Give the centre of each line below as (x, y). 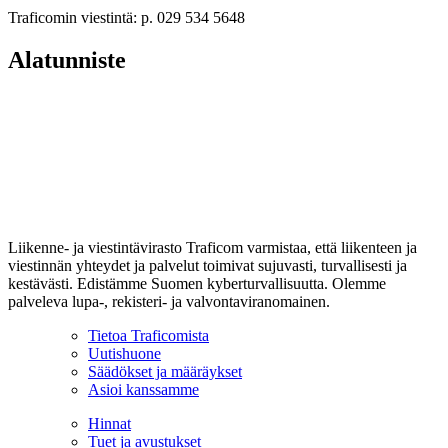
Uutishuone (124, 353)
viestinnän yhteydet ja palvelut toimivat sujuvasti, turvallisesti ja (207, 265)
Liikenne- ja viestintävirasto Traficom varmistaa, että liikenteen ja (212, 247)
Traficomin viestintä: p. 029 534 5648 (126, 17)
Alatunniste (67, 59)
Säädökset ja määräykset (165, 371)
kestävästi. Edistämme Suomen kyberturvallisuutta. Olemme (197, 283)
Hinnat (109, 423)
